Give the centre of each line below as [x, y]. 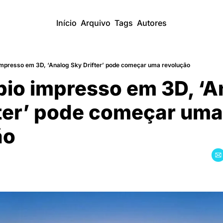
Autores [152, 23]
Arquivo [96, 23]
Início [66, 23]
